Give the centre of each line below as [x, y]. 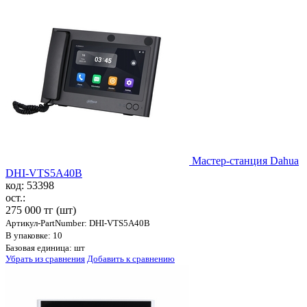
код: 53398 [30, 186]
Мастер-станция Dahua [245, 161]
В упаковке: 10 [34, 236]
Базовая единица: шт [45, 248]
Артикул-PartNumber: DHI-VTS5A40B [78, 223]
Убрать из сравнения [45, 259]
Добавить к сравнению [131, 259]
